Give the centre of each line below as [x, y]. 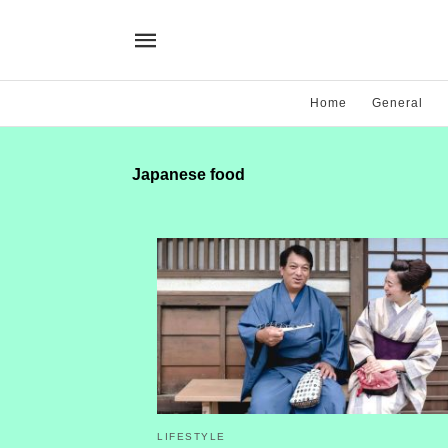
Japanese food [188, 174]
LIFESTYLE [191, 436]
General [397, 103]
